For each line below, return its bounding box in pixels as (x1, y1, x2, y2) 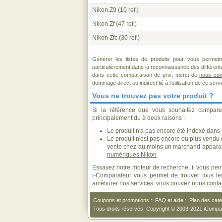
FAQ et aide (155, 197, 183, 203)
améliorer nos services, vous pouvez (92, 180, 192, 187)
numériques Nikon (107, 151, 157, 158)
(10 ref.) (116, 6, 139, 13)
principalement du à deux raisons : (92, 114, 185, 121)
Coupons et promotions (93, 197, 149, 203)
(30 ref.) (117, 34, 140, 41)
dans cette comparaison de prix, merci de (92, 72, 200, 78)
